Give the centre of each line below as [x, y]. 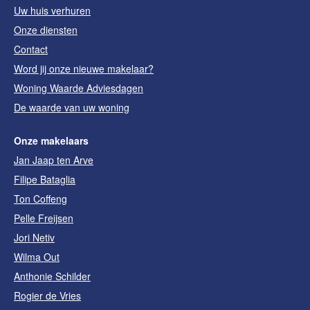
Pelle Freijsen [44, 218]
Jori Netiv [34, 237]
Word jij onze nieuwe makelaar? [84, 68]
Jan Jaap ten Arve [54, 159]
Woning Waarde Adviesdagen [79, 88]
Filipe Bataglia [45, 179]
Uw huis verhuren [52, 10]
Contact [31, 49]
